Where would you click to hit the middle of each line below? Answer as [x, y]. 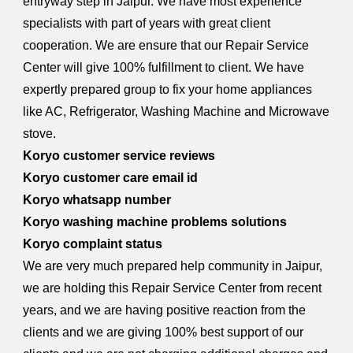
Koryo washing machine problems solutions [155, 222]
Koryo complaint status [93, 244]
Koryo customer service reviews [119, 156]
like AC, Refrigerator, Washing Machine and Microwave [176, 111]
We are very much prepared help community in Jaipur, [173, 266]
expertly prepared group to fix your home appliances [168, 89]
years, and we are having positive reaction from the [165, 310]
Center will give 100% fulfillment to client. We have [164, 67]
